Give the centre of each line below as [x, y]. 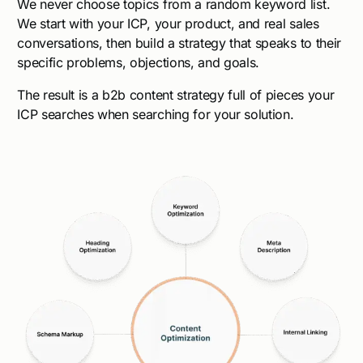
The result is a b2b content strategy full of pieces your [176, 95]
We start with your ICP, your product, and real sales [168, 24]
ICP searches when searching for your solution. [156, 115]
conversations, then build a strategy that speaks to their [179, 43]
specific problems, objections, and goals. [139, 63]
